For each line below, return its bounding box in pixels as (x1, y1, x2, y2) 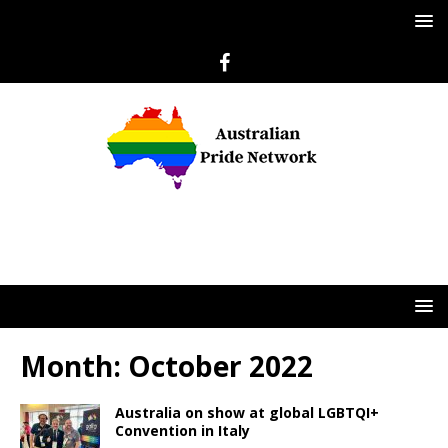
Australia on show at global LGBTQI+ (115, 403, 379, 422)
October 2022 (128, 347, 313, 385)
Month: (20, 347, 128, 385)
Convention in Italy (115, 421, 250, 440)
